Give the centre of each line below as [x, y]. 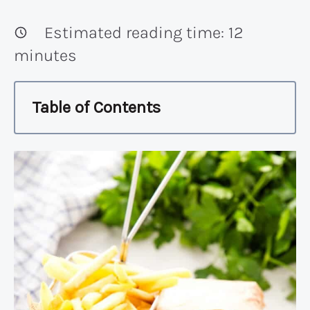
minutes [45, 55]
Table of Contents [96, 108]
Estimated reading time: [136, 32]
